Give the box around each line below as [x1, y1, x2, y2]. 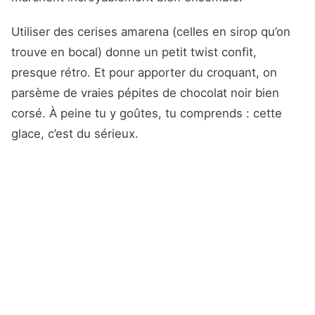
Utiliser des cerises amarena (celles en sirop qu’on [11, 25, 290, 39]
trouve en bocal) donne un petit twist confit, [11, 45, 257, 60]
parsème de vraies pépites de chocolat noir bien [11, 86, 279, 101]
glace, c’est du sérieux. [11, 127, 139, 141]
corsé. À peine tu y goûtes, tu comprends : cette [11, 106, 282, 121]
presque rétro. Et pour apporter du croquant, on [11, 65, 277, 80]
